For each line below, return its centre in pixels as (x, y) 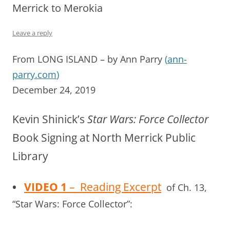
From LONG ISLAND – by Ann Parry (89, 59)
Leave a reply (32, 33)
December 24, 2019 (54, 90)
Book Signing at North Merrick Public (104, 137)
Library (30, 156)
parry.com (34, 74)
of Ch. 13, (184, 187)
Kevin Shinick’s (50, 119)
